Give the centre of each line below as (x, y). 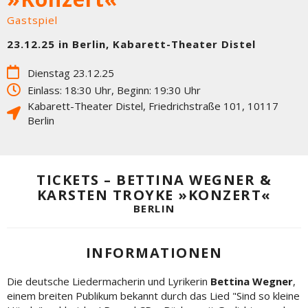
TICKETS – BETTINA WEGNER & (154, 180)
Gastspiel (32, 20)
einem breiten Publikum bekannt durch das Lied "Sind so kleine (153, 296)
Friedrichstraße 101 (195, 106)
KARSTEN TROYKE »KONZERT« (154, 195)
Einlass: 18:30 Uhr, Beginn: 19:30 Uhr (114, 90)
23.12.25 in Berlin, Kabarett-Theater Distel (131, 44)
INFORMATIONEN (154, 253)
